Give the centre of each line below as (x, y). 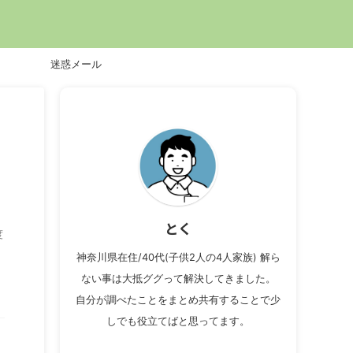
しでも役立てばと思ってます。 (178, 321)
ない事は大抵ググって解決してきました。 (178, 279)
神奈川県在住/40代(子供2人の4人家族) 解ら (178, 257)
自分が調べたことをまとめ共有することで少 (178, 300)
